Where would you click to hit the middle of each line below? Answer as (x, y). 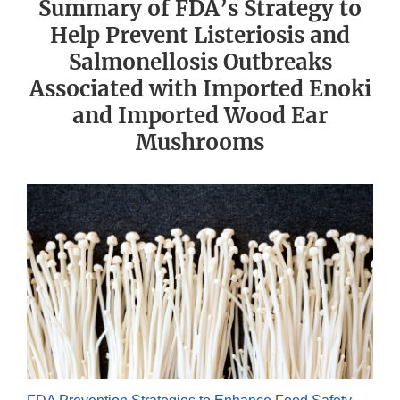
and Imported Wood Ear (200, 116)
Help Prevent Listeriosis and (200, 36)
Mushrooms (200, 143)
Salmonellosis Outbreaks (200, 62)
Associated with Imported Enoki (200, 89)
